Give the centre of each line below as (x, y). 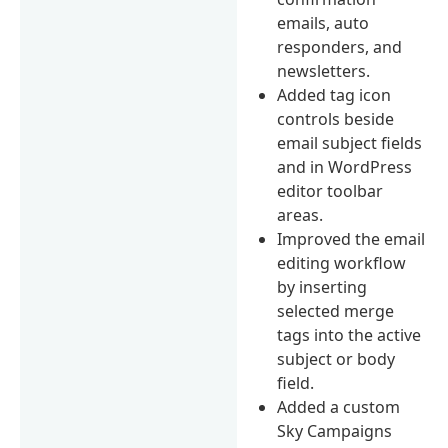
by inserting (322, 286)
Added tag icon (334, 94)
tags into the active (349, 334)
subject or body (336, 358)
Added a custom (339, 406)
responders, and (340, 46)
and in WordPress (345, 166)
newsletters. (324, 70)
